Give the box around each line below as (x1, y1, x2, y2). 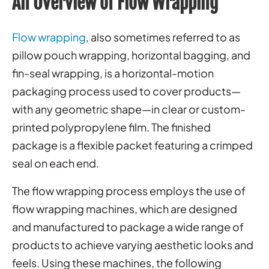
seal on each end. (12, 156, 99, 171)
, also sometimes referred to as (86, 30, 240, 44)
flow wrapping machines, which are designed (12, 202, 237, 216)
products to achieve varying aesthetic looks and (12, 238, 253, 252)
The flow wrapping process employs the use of (12, 184, 246, 198)
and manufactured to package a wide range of (12, 220, 244, 234)
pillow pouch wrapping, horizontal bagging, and (12, 48, 250, 62)
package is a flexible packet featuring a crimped (12, 138, 253, 153)
